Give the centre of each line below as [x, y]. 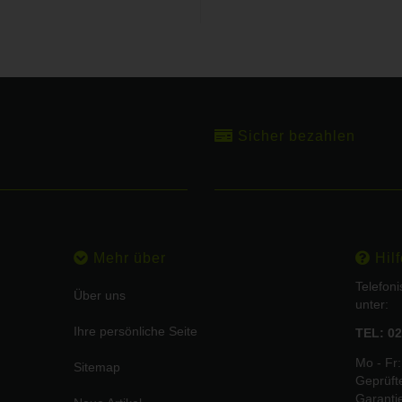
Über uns [100, 295]
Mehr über [128, 258]
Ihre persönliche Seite [136, 331]
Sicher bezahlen [294, 135]
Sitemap [97, 367]
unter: [371, 304]
